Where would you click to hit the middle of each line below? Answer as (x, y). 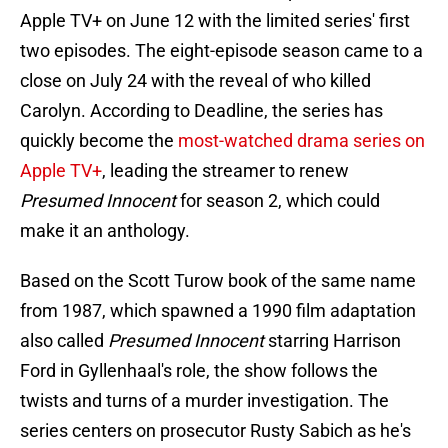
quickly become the (99, 141)
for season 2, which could (278, 201)
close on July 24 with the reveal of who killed (195, 81)
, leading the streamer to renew (225, 171)
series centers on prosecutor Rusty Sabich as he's (215, 431)
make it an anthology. (105, 231)
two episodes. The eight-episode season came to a (221, 51)
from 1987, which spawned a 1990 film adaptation (218, 311)
